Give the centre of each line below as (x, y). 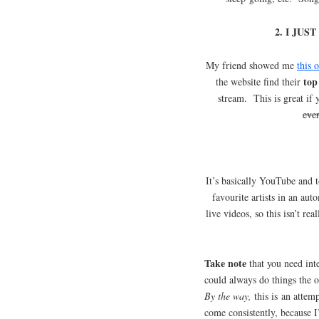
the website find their (260, 81)
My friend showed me (252, 65)
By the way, (229, 296)
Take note (225, 263)
